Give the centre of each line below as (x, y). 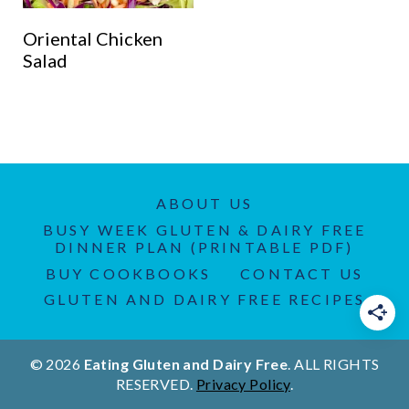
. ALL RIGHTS (334, 364)
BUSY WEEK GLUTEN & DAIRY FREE (204, 230)
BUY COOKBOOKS (128, 273)
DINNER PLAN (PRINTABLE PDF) (204, 247)
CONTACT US (302, 273)
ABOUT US (204, 204)
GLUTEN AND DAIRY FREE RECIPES (204, 299)
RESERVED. (156, 384)
